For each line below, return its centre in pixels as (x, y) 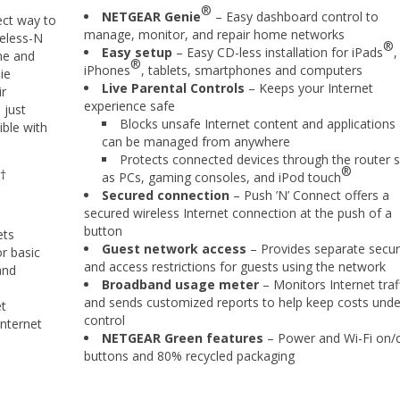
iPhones (107, 70)
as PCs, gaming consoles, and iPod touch (221, 177)
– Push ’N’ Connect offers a (309, 195)
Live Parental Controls (173, 88)
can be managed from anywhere (196, 142)
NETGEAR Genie (151, 17)
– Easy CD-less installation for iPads (278, 52)
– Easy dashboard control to (295, 17)
